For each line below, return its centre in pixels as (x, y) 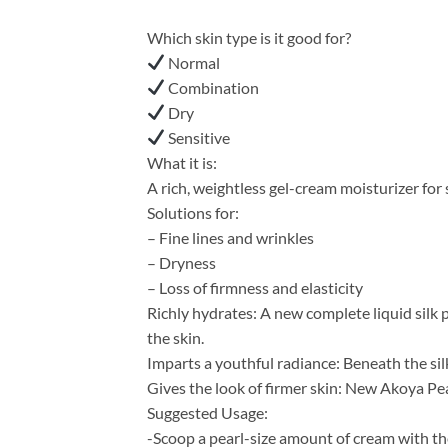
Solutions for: (193, 212)
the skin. (175, 337)
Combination (212, 87)
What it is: (182, 162)
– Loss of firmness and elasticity (255, 287)
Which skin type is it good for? (249, 37)
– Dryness (181, 262)
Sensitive (198, 137)
